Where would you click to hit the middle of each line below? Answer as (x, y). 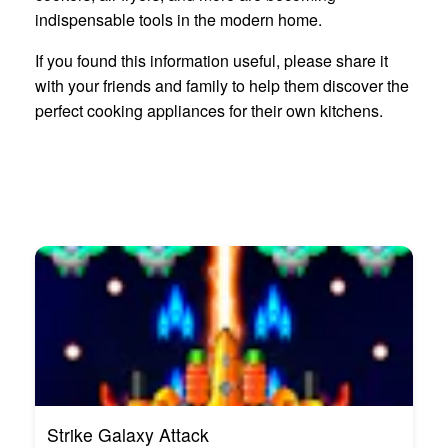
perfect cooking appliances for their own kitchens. (209, 111)
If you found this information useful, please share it (211, 61)
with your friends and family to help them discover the (222, 86)
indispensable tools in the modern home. (178, 20)
